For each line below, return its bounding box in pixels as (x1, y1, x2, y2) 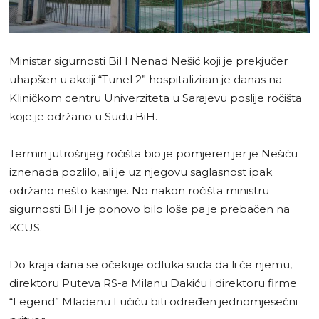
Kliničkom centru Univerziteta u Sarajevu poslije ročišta (9, 90, 302, 105)
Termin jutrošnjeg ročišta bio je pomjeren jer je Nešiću (9, 146, 298, 160)
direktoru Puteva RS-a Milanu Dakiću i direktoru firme (9, 276, 297, 290)
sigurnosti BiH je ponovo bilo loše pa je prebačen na (9, 202, 290, 216)
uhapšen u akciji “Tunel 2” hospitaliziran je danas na (9, 72, 282, 86)
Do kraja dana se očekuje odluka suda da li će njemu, (9, 257, 292, 271)
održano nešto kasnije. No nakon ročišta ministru (9, 183, 269, 197)
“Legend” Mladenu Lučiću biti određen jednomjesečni (9, 294, 298, 308)
